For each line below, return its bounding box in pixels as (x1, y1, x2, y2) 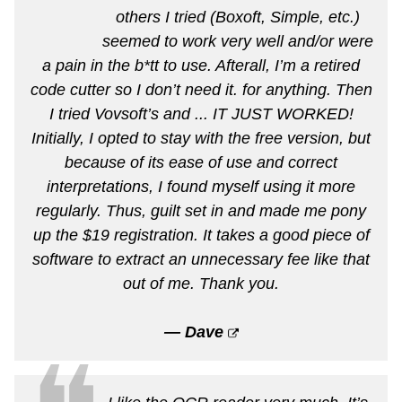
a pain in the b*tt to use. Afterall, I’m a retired (42, 56, 360, 74)
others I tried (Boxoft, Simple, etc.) (115, 7, 360, 26)
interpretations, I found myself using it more (47, 177, 355, 196)
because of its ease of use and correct (65, 153, 337, 171)
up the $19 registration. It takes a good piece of (32, 225, 370, 244)
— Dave (163, 322, 223, 341)
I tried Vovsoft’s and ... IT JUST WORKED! (48, 104, 354, 123)
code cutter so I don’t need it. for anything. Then (30, 80, 372, 99)
